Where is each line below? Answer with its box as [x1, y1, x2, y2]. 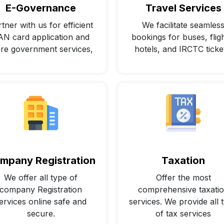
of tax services [155, 208, 211, 218]
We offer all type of [4, 172, 77, 182]
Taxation [161, 154, 205, 166]
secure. [26, 208, 55, 218]
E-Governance [5, 2, 76, 14]
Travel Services [145, 2, 221, 14]
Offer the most [155, 172, 211, 182]
